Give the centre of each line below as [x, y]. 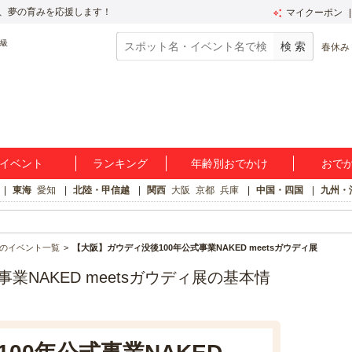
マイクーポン [314, 12]
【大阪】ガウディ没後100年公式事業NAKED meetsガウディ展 [194, 247]
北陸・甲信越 [101, 190]
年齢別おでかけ [229, 163]
